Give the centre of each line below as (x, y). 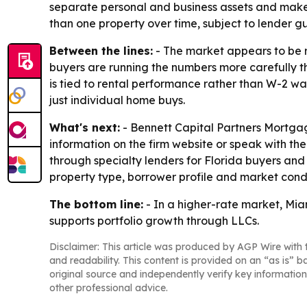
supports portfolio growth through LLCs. (154, 220)
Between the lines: (101, 50)
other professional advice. (109, 287)
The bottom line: (96, 204)
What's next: (85, 127)
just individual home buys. (117, 100)
